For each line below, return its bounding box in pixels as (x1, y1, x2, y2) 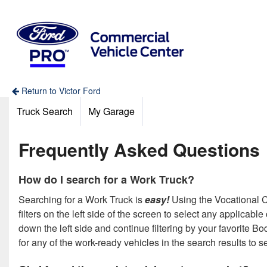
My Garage (88, 104, 135, 118)
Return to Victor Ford (18, 84, 101, 97)
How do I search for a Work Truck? (18, 171, 194, 187)
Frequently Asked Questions (18, 136, 260, 162)
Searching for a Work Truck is (18, 192, 145, 206)
